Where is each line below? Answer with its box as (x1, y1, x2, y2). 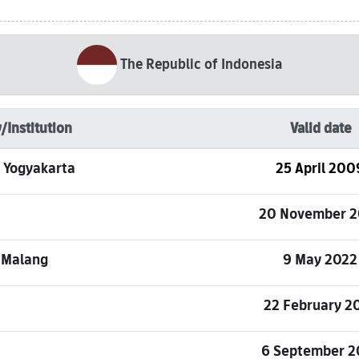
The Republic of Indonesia (120, 52, 282, 75)
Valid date (289, 117, 351, 139)
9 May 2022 (283, 248, 357, 271)
